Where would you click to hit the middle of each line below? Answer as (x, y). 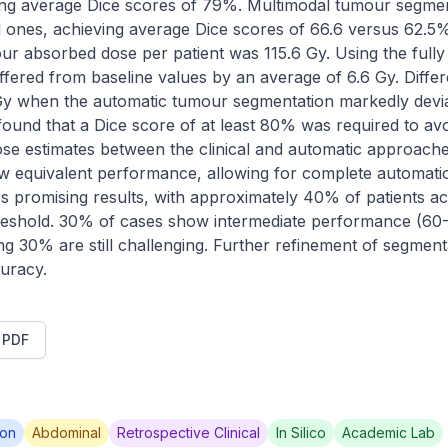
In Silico (301, 432)
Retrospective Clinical (188, 432)
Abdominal (66, 432)
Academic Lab (388, 432)
